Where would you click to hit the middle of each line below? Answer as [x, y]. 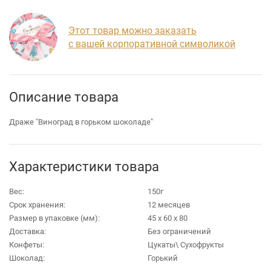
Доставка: [28, 231]
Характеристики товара [84, 166]
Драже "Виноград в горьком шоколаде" [81, 122]
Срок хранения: [37, 205]
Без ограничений [179, 231]
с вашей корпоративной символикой [152, 44]
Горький [162, 258]
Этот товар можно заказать [132, 30]
